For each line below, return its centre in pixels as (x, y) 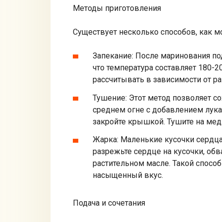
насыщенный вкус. (128, 175)
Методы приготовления (117, 8)
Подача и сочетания (109, 203)
